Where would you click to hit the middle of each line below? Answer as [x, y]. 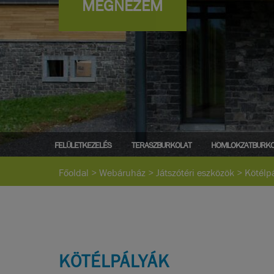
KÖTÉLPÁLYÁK [114, 261]
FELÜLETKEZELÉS [83, 145]
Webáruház [122, 173]
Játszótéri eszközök [195, 173]
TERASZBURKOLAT [161, 145]
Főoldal [74, 173]
